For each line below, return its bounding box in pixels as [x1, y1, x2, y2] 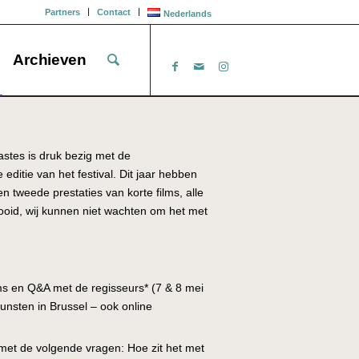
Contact [97, 7, 131, 17]
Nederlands [163, 9, 212, 18]
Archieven [13, 51, 87, 68]
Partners [45, 7, 81, 17]
